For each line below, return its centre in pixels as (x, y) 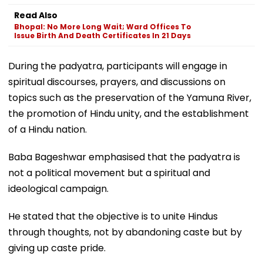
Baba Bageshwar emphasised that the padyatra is (124, 157)
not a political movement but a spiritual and (109, 173)
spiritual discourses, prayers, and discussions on (117, 82)
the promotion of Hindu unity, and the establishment (129, 113)
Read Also (36, 15)
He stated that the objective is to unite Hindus (113, 216)
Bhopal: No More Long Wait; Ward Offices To (103, 26)
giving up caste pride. (57, 248)
